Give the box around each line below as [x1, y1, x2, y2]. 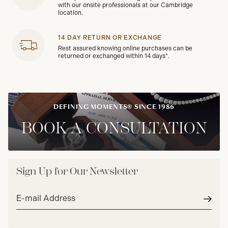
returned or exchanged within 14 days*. [58, 52, 169, 60]
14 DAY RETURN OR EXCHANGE [58, 34, 162, 42]
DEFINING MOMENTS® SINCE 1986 [53, 102, 175, 111]
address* [16, 199, 47, 209]
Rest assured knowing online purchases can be [58, 45, 192, 52]
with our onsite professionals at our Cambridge [58, 2, 193, 9]
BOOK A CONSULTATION [21, 119, 207, 138]
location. [58, 9, 83, 17]
